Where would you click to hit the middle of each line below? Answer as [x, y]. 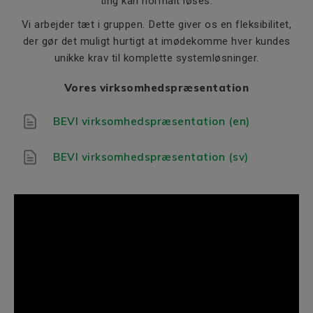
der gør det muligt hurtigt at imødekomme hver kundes [156, 41]
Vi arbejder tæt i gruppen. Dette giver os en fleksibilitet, [156, 24]
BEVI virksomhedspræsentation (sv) [151, 156]
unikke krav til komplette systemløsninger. [156, 58]
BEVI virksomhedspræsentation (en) [152, 121]
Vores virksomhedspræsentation [156, 87]
